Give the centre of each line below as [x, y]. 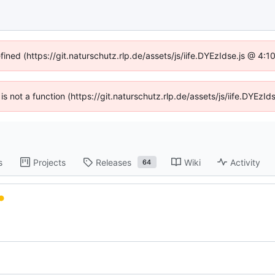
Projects [49, 162]
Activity [245, 162]
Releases [113, 162]
